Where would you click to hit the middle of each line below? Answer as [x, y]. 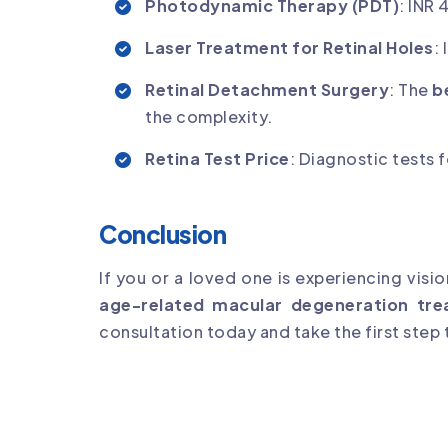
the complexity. [209, 116]
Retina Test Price [217, 158]
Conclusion [163, 233]
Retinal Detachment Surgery [267, 89]
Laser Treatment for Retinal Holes [289, 47]
